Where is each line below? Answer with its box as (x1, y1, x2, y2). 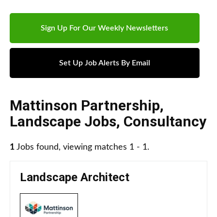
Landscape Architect (20, 170, 129, 185)
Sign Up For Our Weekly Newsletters (41, 24, 169, 32)
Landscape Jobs (10, 113, 116, 130)
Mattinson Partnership (10, 97, 160, 114)
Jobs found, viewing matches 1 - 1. (15, 143, 149, 152)
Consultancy (124, 113, 206, 130)
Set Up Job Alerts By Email (59, 59, 150, 67)
